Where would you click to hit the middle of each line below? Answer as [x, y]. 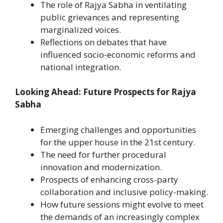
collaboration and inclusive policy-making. [124, 192]
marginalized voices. [81, 29]
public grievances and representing [110, 17]
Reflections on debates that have [104, 42]
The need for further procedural [103, 154]
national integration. [81, 67]
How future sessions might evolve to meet [122, 204]
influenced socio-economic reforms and [118, 54]
